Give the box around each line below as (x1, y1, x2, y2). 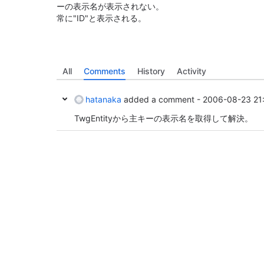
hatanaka (85, 94, 121, 104)
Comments (84, 66, 126, 76)
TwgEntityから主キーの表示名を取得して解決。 (74, 113, 253, 123)
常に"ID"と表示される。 (57, 13, 146, 23)
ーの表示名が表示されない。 (57, 1, 164, 11)
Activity (177, 66, 206, 76)
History (137, 66, 165, 76)
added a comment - (121, 94, 203, 104)
